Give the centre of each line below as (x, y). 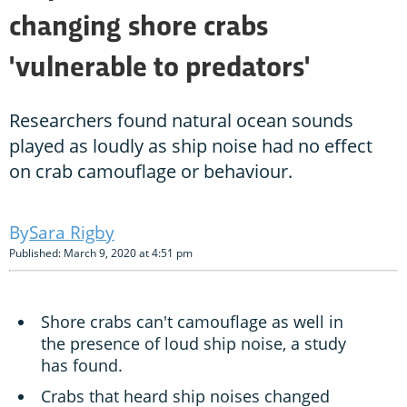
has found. (82, 366)
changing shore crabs (139, 29)
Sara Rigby (72, 233)
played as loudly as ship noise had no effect (191, 146)
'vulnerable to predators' (159, 69)
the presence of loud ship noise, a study (194, 344)
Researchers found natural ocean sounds (181, 121)
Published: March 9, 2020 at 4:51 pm (101, 253)
